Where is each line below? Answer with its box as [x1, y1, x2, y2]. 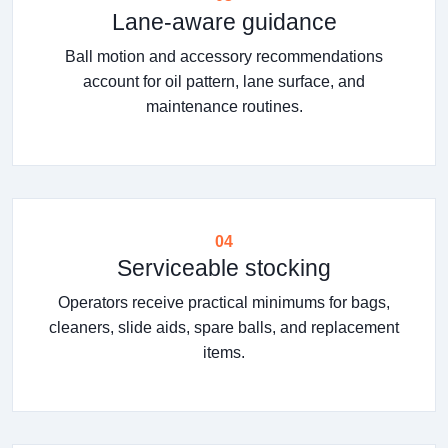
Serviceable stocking [117, 254, 331, 281]
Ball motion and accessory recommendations [65, 47, 383, 65]
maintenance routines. [145, 97, 303, 115]
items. [203, 343, 245, 361]
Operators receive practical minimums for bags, [58, 293, 390, 311]
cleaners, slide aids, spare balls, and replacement [49, 318, 399, 336]
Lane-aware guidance [111, 8, 337, 35]
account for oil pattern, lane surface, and [83, 72, 365, 90]
